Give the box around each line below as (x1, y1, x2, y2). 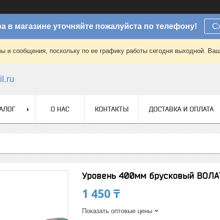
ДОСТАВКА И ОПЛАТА (149, 105, 214, 113)
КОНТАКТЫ (95, 105, 129, 113)
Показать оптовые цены (82, 207, 152, 215)
